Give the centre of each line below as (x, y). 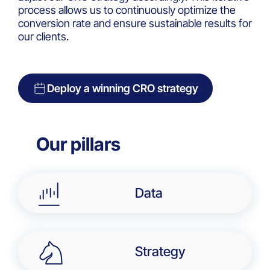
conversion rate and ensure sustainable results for (135, 24)
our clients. (43, 37)
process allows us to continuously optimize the (127, 10)
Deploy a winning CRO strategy (123, 89)
